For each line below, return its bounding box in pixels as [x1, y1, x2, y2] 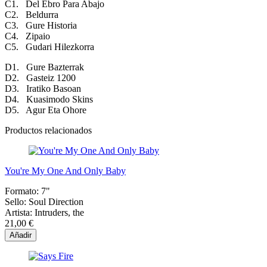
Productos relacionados [5, 125, 92, 136]
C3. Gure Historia [5, 20, 77, 31]
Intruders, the [35, 207, 84, 218]
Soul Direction [29, 197, 83, 207]
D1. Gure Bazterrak [5, 62, 84, 73]
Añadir [10, 231, 32, 240]
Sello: [5, 197, 26, 207]
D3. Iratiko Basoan [5, 83, 81, 94]
